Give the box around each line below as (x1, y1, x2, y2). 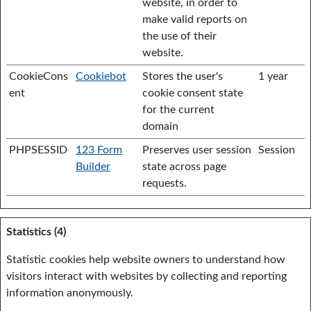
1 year (258, 71, 288, 82)
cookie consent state (142, 87, 243, 99)
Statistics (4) (6, 226, 66, 237)
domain (142, 121, 178, 132)
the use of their (142, 31, 217, 42)
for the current (142, 104, 215, 115)
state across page (142, 161, 226, 172)
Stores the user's (142, 71, 223, 82)
